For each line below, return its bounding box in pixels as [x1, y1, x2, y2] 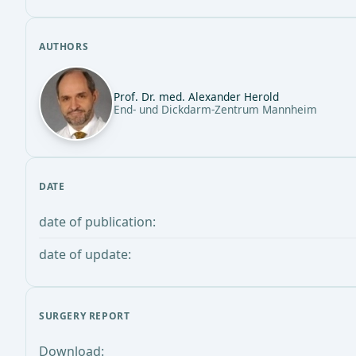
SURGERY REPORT [39, 309, 130, 323]
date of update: [39, 246, 131, 264]
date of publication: [39, 213, 156, 231]
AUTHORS [39, 40, 89, 54]
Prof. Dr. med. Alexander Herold [114, 89, 279, 105]
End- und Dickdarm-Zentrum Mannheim [114, 102, 317, 118]
